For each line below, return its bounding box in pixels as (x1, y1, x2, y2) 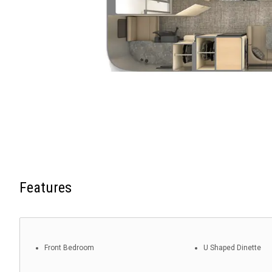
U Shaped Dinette (203, 243, 262, 253)
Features (19, 179, 72, 197)
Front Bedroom (44, 243, 94, 253)
